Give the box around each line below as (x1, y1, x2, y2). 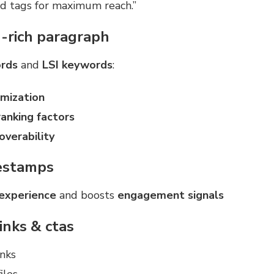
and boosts (56, 188, 117, 203)
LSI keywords (42, 57, 113, 72)
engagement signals (117, 188, 224, 203)
